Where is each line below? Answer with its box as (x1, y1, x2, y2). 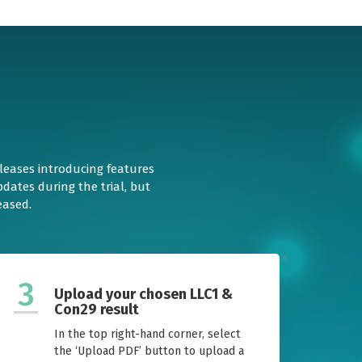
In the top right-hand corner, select (54, 327, 241, 342)
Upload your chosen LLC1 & (54, 285, 233, 304)
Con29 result (54, 301, 139, 319)
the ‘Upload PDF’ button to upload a (54, 344, 244, 359)
